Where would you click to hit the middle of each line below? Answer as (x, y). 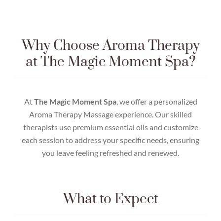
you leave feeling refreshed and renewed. (110, 153)
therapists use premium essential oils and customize (110, 127)
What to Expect (110, 199)
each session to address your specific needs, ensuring (110, 140)
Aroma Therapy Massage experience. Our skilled (110, 114)
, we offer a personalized (157, 102)
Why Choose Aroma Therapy (110, 46)
